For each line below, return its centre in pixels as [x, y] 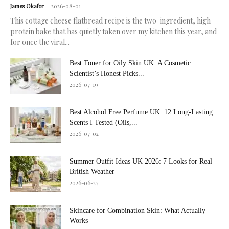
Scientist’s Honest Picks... [107, 73]
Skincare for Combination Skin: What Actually [138, 210]
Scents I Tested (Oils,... [104, 122]
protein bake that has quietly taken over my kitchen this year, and [113, 31]
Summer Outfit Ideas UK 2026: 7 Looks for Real [141, 161]
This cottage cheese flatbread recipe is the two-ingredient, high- [112, 20]
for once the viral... [40, 42]
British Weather [92, 171]
